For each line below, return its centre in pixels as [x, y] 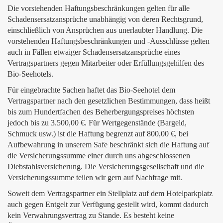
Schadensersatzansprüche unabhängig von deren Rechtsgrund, [105, 19]
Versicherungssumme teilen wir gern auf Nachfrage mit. [95, 177]
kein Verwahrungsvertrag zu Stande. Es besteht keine [91, 215]
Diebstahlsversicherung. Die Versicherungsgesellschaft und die [106, 167]
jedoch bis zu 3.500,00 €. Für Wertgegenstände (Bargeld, [97, 123]
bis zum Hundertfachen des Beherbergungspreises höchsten [101, 112]
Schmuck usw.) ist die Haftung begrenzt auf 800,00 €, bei [98, 134]
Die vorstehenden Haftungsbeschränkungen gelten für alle [99, 8]
